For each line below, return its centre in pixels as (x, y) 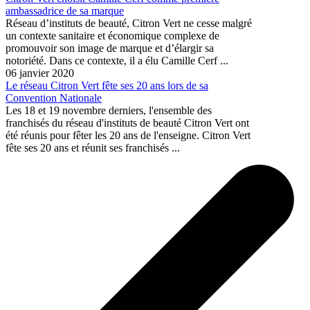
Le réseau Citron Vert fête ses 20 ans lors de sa (107, 85)
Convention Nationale (54, 98)
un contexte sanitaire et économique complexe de (112, 35)
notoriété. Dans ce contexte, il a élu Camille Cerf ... (117, 60)
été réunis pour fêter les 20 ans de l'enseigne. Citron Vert (128, 135)
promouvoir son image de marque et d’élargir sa (110, 48)
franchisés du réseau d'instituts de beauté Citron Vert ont (127, 122)
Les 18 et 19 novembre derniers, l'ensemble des (109, 110)
